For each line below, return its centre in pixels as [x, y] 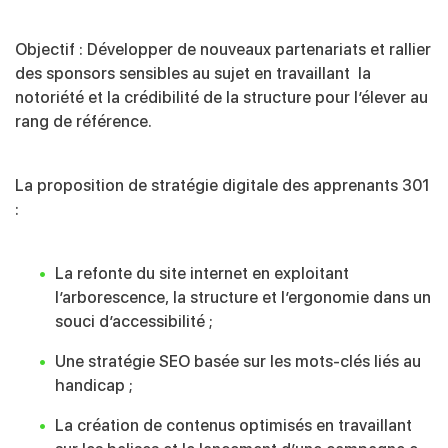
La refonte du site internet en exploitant [202, 274]
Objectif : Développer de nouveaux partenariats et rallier [223, 50]
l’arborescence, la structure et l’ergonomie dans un [243, 298]
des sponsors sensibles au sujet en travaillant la [193, 74]
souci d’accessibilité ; [134, 322]
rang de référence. [83, 122]
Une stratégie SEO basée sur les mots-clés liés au [238, 362]
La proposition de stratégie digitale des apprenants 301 [222, 186]
